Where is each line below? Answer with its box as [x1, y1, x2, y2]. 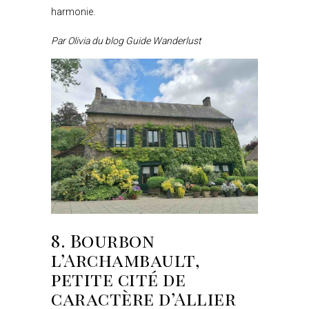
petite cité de [51, 266, 186, 291]
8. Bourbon [51, 228, 155, 252]
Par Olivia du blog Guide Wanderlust [51, 34, 201, 46]
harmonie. [51, 6, 95, 17]
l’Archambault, [51, 247, 201, 272]
